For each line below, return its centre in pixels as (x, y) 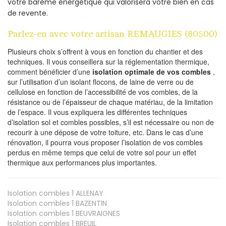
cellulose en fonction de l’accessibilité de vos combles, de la (103, 92)
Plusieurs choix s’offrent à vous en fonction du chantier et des (105, 51)
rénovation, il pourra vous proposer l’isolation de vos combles (105, 142)
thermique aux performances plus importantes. (82, 162)
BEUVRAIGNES (97, 213)
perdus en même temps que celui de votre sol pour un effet (102, 152)
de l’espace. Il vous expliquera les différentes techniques (97, 112)
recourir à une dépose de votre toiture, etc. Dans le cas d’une (105, 132)
